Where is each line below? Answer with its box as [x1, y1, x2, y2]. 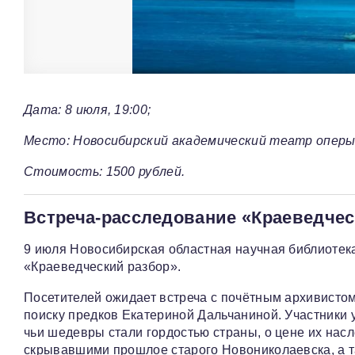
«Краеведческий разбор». [24, 260, 181, 274]
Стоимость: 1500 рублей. [24, 165, 185, 179]
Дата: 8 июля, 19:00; [24, 103, 151, 117]
